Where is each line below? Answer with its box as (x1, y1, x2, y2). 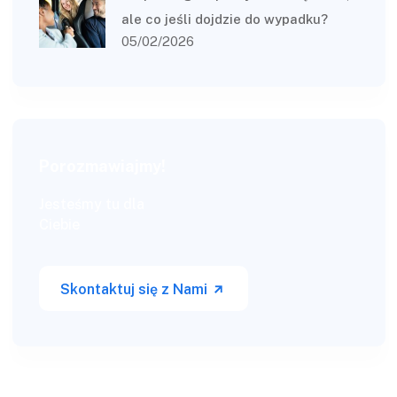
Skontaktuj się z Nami (59, 281, 211, 299)
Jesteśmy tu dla (38, 196, 144, 214)
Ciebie (38, 216, 80, 234)
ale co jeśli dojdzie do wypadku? (121, 12, 328, 27)
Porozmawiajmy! (38, 157, 166, 176)
